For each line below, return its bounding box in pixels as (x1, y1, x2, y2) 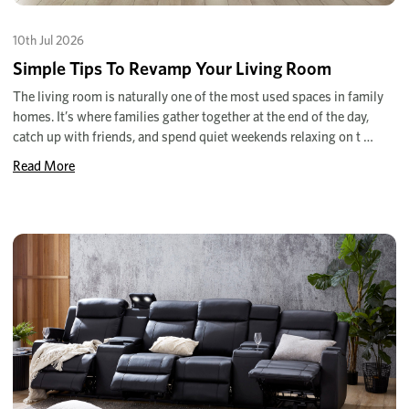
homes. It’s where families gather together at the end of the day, (13, 109, 369, 126)
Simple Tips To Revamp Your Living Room (13, 58, 331, 80)
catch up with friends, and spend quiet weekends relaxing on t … (13, 129, 373, 146)
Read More (13, 158, 75, 175)
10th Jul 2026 (13, 33, 84, 48)
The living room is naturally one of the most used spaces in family (13, 89, 383, 106)
